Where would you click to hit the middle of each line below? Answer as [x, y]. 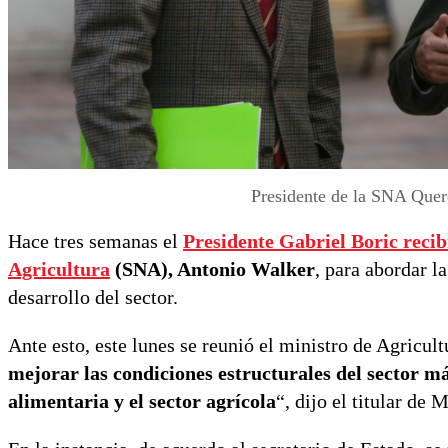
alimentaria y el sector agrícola [142, 400]
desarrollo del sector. [93, 296]
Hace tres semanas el [95, 240]
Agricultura [59, 268]
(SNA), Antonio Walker [212, 268]
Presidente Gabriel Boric [290, 240]
